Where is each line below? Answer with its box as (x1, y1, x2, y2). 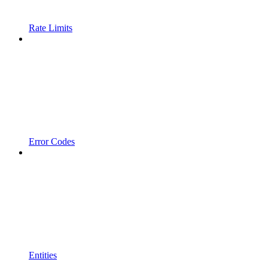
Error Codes (29, 136, 75, 147)
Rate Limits (29, 23, 72, 33)
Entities (29, 250, 57, 261)
